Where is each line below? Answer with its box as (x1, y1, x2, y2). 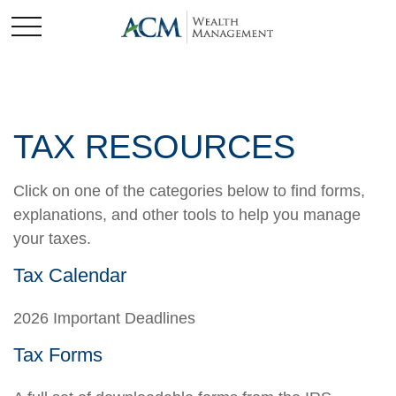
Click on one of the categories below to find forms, (13, 182, 365, 200)
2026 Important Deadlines (13, 309, 195, 327)
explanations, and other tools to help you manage (13, 206, 361, 224)
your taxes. (13, 230, 91, 247)
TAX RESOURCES (13, 128, 295, 165)
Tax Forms (13, 344, 103, 366)
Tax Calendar (13, 264, 126, 286)
